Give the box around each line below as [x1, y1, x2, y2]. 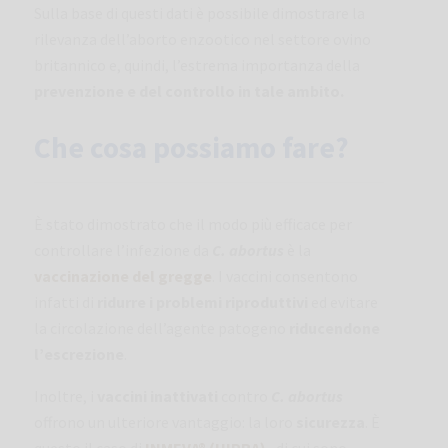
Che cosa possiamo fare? [34, 128, 349, 166]
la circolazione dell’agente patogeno [34, 317, 289, 338]
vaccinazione [34, 265, 132, 286]
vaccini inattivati [97, 385, 218, 406]
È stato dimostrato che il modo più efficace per [34, 213, 352, 234]
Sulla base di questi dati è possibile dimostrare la [34, 2, 365, 23]
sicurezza [296, 411, 365, 432]
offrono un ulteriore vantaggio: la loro [34, 411, 296, 432]
